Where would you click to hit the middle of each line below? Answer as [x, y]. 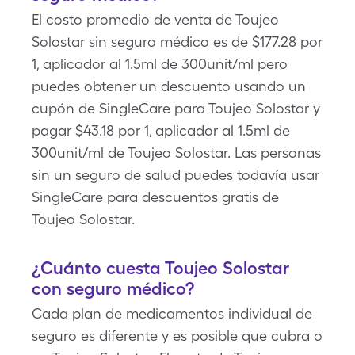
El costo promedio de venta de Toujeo [155, 19]
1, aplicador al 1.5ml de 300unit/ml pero [160, 64]
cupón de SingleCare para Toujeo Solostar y [176, 108]
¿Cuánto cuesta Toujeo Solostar [160, 268]
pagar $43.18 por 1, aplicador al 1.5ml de [161, 130]
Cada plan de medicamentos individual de [172, 313]
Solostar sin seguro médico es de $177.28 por [177, 42]
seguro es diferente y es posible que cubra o [177, 336]
